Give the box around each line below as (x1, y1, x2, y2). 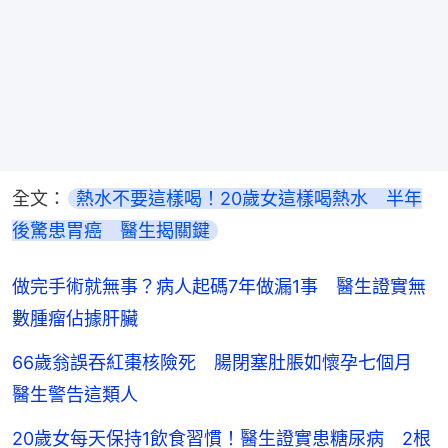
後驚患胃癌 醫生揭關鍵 (12, 219, 210, 241)
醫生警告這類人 (12, 383, 138, 405)
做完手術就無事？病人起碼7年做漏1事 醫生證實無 (12, 275, 426, 297)
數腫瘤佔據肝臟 (12, 307, 138, 329)
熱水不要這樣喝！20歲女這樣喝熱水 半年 (76, 187, 422, 209)
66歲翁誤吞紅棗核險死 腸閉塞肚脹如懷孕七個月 (12, 351, 430, 373)
